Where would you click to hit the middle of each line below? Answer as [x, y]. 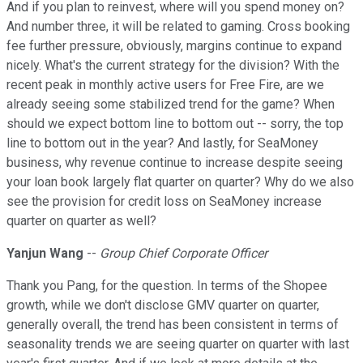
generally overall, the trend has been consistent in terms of [173, 325]
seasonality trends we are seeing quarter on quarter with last [178, 344]
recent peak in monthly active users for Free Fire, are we [165, 85]
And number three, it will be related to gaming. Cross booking [178, 27]
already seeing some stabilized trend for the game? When [171, 105]
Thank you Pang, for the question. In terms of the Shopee [167, 286]
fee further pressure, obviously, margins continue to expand [174, 46]
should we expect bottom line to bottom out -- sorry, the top [175, 124]
